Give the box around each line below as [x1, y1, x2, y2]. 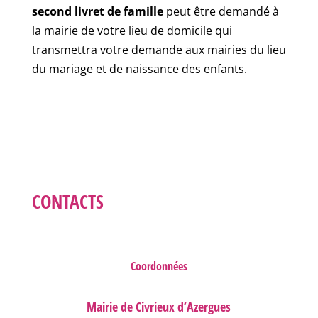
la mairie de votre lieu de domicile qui [31, 23, 232, 38]
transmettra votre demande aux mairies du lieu [31, 42, 286, 57]
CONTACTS [31, 189, 104, 214]
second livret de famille [31, 4, 163, 19]
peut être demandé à [163, 4, 279, 19]
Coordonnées [130, 258, 187, 274]
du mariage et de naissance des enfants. [31, 61, 247, 77]
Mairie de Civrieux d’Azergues [87, 298, 231, 315]
